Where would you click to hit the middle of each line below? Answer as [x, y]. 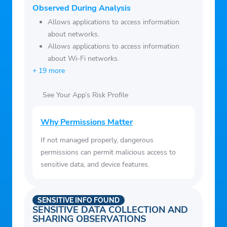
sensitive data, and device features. [95, 165]
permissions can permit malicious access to [108, 153]
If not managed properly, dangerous [97, 140]
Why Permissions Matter [87, 122]
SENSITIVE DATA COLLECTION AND [110, 210]
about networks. [73, 34]
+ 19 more [49, 71]
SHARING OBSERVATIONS [89, 219]
